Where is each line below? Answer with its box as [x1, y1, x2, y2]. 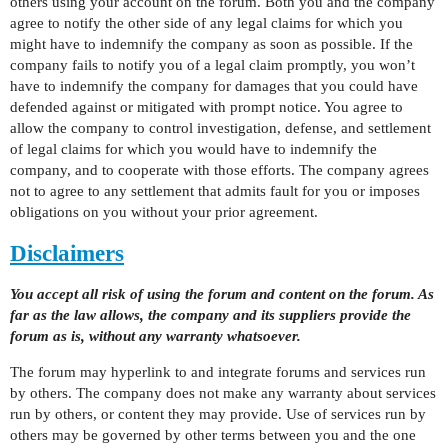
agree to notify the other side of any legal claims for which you [10, 15, 403, 31]
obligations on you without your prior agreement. [10, 204, 318, 220]
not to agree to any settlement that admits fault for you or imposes [10, 183, 420, 199]
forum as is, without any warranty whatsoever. [10, 328, 301, 344]
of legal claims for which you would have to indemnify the [10, 141, 377, 157]
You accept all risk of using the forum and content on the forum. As [10, 286, 434, 302]
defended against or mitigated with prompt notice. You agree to [10, 99, 403, 115]
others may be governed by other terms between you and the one [10, 427, 416, 443]
